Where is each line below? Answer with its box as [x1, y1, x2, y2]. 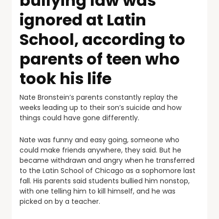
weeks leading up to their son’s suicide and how [20, 103, 181, 112]
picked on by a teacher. [20, 197, 100, 206]
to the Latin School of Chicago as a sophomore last [20, 166, 196, 175]
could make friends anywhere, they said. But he [20, 145, 181, 155]
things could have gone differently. [20, 113, 139, 123]
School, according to [20, 28, 185, 50]
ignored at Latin [20, 9, 146, 31]
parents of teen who [20, 48, 180, 70]
